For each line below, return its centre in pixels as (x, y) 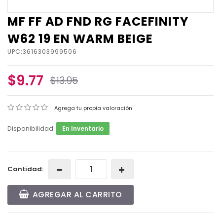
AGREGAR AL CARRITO (77, 195)
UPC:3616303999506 (42, 52)
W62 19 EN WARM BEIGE (80, 39)
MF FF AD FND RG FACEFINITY (98, 22)
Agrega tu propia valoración (93, 108)
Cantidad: (25, 169)
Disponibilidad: (32, 129)
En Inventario (83, 129)
